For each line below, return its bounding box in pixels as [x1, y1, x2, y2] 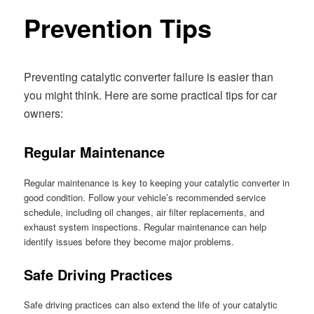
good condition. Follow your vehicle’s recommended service [24, 190, 266, 204]
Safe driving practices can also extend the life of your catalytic [24, 297, 278, 311]
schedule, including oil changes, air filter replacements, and [24, 205, 265, 219]
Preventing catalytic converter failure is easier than [24, 69, 274, 86]
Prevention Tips [24, 9, 212, 46]
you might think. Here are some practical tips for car [24, 87, 278, 104]
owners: [24, 105, 64, 122]
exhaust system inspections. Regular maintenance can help [24, 219, 267, 233]
